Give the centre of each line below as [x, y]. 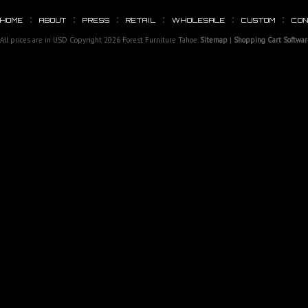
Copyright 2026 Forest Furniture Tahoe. [134, 40]
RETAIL [141, 20]
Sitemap [214, 40]
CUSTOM [258, 20]
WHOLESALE [199, 20]
